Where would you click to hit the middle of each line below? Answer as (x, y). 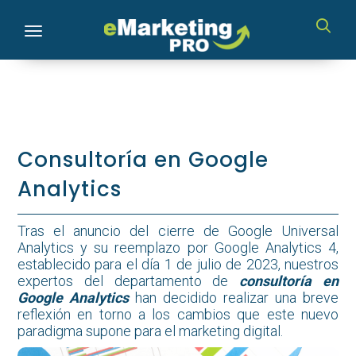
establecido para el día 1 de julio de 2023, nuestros (178, 264)
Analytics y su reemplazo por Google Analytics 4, (178, 248)
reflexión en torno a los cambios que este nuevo (178, 314)
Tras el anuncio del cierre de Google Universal (178, 231)
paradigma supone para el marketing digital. (150, 331)
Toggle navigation (77, 32)
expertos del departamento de (128, 281)
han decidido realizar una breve (234, 298)
